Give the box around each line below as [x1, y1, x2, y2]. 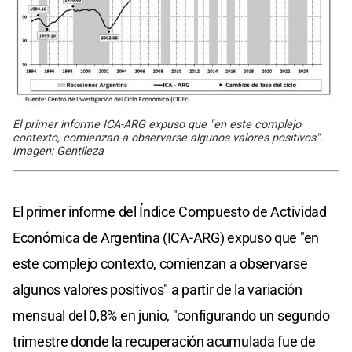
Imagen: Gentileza [13, 144, 104, 158]
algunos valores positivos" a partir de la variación [13, 280, 302, 298]
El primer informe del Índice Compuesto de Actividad [13, 203, 327, 220]
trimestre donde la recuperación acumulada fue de [13, 332, 316, 350]
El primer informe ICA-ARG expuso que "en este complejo [13, 117, 301, 131]
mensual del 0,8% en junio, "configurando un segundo [13, 306, 330, 324]
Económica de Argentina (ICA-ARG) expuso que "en [13, 229, 319, 246]
